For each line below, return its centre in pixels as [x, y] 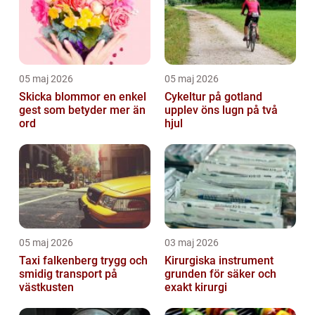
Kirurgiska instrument [219, 260]
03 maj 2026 [192, 242]
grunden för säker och [220, 274]
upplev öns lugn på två [221, 110]
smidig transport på [68, 274]
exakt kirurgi [196, 287]
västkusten [46, 287]
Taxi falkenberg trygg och [60, 260]
